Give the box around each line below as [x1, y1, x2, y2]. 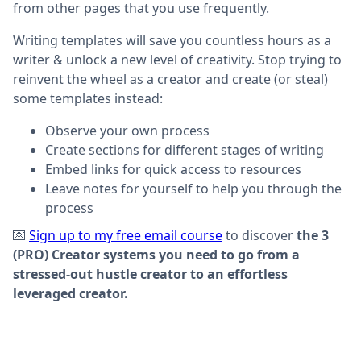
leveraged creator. [13, 284, 128, 302]
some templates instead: [13, 89, 163, 107]
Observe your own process [45, 121, 210, 139]
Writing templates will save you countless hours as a [13, 31, 331, 49]
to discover [222, 226, 297, 244]
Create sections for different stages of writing [45, 140, 324, 159]
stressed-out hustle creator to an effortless [13, 264, 288, 283]
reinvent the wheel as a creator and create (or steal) [13, 69, 328, 88]
